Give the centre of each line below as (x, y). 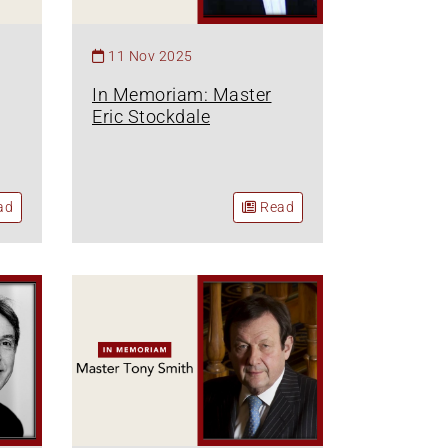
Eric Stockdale (151, 117)
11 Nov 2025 (150, 56)
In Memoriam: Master (182, 95)
